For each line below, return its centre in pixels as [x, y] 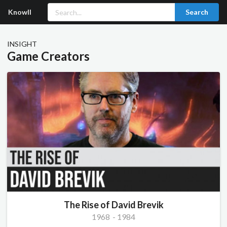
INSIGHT [22, 44]
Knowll [20, 12]
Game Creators [48, 56]
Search [197, 12]
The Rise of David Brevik [113, 205]
